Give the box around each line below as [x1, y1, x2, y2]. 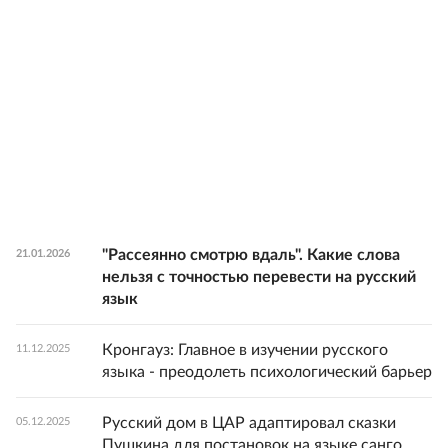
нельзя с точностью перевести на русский [102, 269, 416, 286]
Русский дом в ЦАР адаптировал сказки [102, 415, 396, 432]
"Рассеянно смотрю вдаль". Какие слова [102, 247, 400, 264]
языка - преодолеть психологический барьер [102, 364, 432, 381]
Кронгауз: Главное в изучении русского [102, 342, 388, 359]
